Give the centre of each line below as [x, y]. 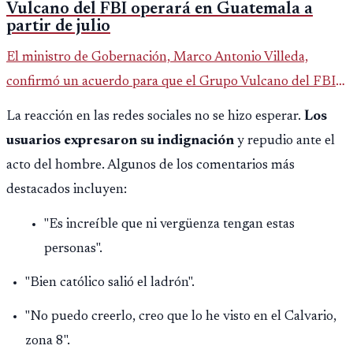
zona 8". [48, 342]
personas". [73, 249]
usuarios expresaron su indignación [122, 141]
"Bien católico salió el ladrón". [110, 283]
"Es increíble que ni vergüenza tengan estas [169, 225]
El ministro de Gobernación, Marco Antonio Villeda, [157, 58]
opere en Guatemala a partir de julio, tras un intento [157, 106]
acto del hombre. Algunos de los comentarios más [150, 166]
